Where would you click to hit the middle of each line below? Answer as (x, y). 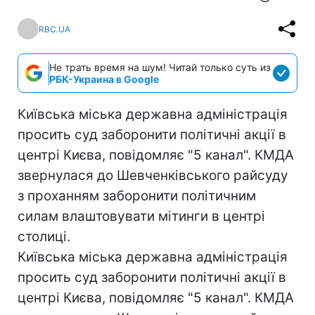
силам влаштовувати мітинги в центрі (141, 216)
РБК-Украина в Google (104, 79)
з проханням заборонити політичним (137, 196)
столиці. (44, 237)
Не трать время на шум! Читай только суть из (160, 67)
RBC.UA (54, 29)
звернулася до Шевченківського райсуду (153, 175)
